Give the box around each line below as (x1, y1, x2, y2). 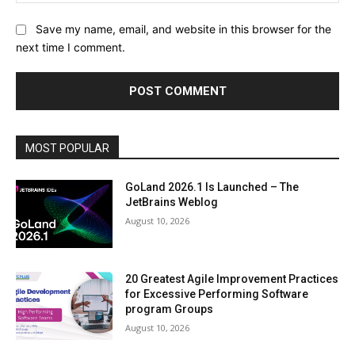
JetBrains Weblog (125, 196, 219, 209)
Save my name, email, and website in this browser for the (36, 22, 331, 36)
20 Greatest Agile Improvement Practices (125, 272, 339, 285)
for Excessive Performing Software (125, 287, 309, 300)
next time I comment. (16, 40, 125, 55)
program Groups (125, 302, 214, 315)
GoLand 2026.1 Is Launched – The (125, 181, 300, 194)
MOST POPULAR (25, 142, 109, 155)
